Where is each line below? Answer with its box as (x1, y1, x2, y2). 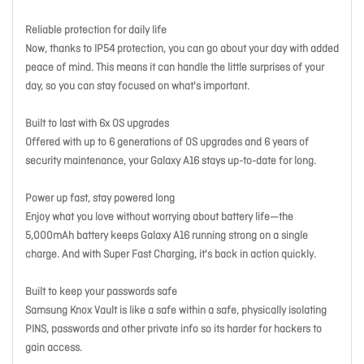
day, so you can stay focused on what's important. (25, 80, 249, 94)
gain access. (25, 341, 82, 356)
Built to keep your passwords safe (25, 285, 177, 300)
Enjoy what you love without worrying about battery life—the (25, 210, 293, 225)
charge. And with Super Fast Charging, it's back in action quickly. (25, 248, 316, 262)
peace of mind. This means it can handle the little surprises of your (25, 61, 324, 76)
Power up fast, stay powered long (25, 192, 175, 206)
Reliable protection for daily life (25, 24, 167, 38)
